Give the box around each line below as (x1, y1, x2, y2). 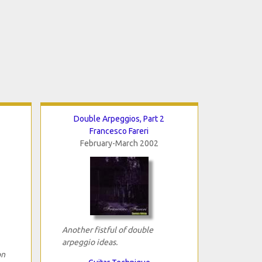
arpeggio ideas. (61, 237, 118, 247)
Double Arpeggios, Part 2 (74, 113, 164, 123)
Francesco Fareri (89, 126, 149, 136)
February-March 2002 (80, 138, 158, 148)
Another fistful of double (61, 225, 153, 235)
